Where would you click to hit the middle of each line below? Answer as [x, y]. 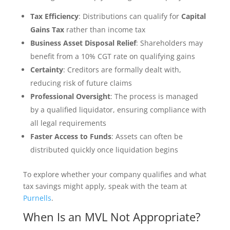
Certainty [46, 70]
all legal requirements [68, 123]
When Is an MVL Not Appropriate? [112, 217]
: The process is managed [154, 96]
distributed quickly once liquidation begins [104, 150]
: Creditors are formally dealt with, [122, 70]
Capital [193, 16]
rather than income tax [104, 30]
